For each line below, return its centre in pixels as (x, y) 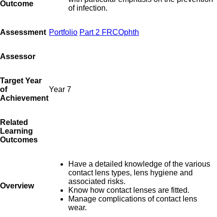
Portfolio (63, 32)
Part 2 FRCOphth (109, 32)
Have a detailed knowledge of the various (139, 164)
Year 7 (60, 89)
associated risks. (97, 181)
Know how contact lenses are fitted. (129, 190)
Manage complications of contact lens (133, 199)
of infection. (88, 8)
